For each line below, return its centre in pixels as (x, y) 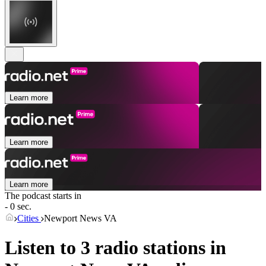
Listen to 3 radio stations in (115, 247)
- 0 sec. (18, 207)
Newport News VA (80, 218)
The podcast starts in (43, 196)
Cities (29, 218)
